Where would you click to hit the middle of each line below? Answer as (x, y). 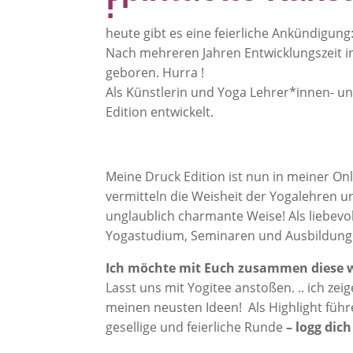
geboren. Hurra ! (155, 72)
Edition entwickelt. (160, 112)
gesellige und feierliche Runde (196, 327)
